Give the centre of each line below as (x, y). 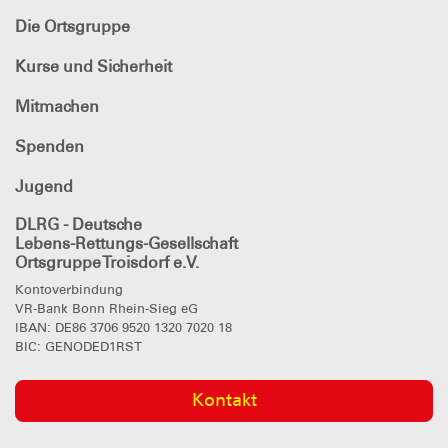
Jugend (44, 186)
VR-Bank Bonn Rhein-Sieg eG (106, 308)
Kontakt (224, 400)
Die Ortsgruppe (72, 26)
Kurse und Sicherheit (93, 66)
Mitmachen (57, 106)
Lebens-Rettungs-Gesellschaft (126, 243)
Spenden (49, 146)
